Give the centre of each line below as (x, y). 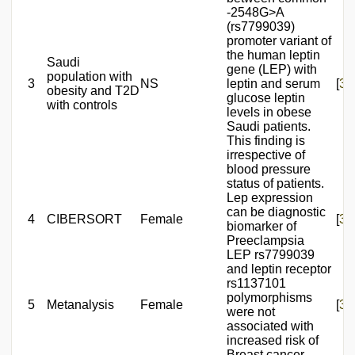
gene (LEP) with (272, 69)
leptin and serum (273, 83)
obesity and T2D (93, 90)
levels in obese (269, 112)
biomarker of (261, 226)
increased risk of (273, 340)
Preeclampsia (265, 240)
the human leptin (273, 55)
